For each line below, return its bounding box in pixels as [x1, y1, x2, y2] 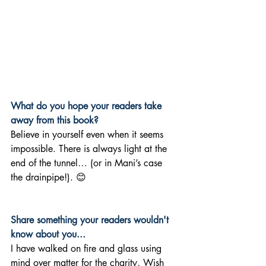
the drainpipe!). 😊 [11, 171, 86, 184]
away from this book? [11, 114, 99, 127]
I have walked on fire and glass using [11, 242, 164, 255]
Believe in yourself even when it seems [11, 128, 166, 141]
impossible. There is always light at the [11, 142, 170, 156]
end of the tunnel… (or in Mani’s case [11, 157, 165, 170]
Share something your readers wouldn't [11, 214, 172, 227]
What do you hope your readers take [11, 100, 164, 113]
